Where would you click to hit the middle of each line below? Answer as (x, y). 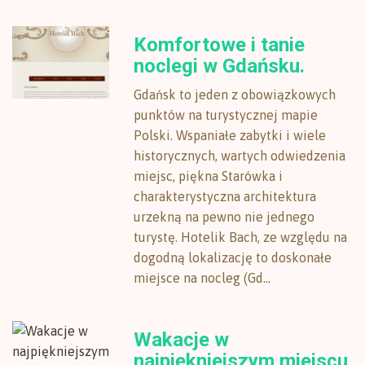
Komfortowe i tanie (220, 45)
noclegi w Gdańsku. (220, 66)
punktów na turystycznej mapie (226, 115)
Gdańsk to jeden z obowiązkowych (235, 95)
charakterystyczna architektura (225, 196)
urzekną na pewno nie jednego (224, 217)
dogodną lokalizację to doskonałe (233, 257)
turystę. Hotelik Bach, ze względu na (241, 237)
